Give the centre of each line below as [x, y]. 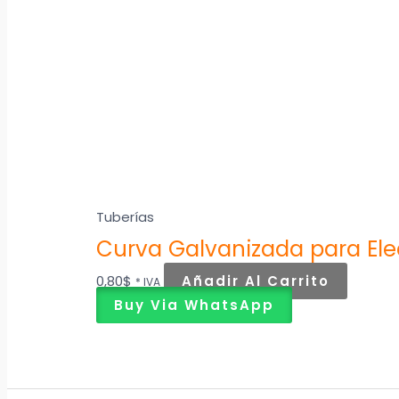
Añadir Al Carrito [256, 281]
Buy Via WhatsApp [195, 305]
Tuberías [126, 216]
